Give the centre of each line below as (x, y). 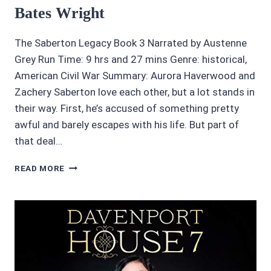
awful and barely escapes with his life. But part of (127, 124)
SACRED (82, 190)
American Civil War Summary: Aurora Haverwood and (135, 75)
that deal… (38, 141)
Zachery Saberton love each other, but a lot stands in (135, 92)
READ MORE (40, 168)
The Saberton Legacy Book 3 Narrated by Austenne (131, 43)
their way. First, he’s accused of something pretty (127, 108)
